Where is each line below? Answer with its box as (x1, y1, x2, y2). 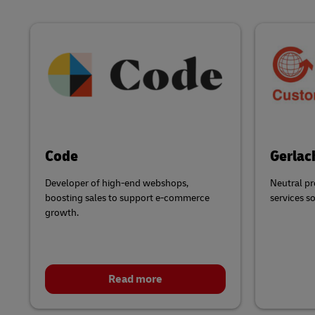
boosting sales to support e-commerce (44, 191, 210, 204)
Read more (108, 271, 162, 286)
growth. (44, 206, 79, 219)
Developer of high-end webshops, (44, 176, 188, 189)
